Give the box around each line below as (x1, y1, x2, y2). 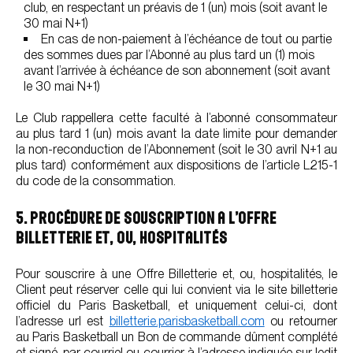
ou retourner (264, 314, 338, 329)
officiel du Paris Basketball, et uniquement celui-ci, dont (16, 298, 337, 313)
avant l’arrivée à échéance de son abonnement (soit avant (24, 63, 330, 78)
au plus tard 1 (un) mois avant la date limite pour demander (16, 126, 337, 141)
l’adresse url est (16, 314, 110, 329)
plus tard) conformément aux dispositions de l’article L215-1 (16, 158, 337, 173)
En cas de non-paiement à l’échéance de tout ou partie (41, 32, 332, 46)
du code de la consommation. (16, 173, 176, 188)
